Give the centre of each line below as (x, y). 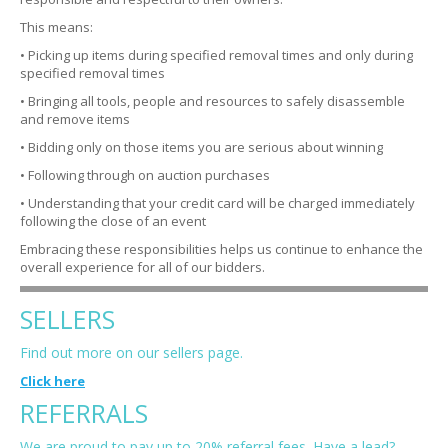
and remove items (75, 119)
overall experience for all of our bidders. (142, 267)
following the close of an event (113, 221)
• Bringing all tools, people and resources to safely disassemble (212, 101)
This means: (56, 27)
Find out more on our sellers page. (131, 352)
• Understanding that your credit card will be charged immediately (217, 203)
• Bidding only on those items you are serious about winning (201, 147)
